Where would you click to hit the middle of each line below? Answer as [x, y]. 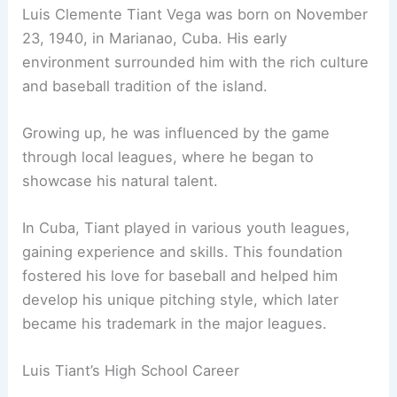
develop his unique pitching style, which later [181, 300]
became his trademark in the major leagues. [175, 324]
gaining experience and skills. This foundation [183, 252]
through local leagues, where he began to [168, 156]
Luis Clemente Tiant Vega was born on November [195, 14]
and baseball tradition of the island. [145, 86]
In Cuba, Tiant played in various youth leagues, [187, 228]
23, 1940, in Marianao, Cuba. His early [155, 38]
